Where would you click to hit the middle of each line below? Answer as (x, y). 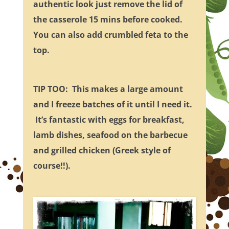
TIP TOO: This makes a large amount (108, 89)
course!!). (54, 166)
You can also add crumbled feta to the (110, 35)
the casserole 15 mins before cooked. (109, 20)
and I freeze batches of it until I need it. (112, 105)
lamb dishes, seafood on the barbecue (110, 135)
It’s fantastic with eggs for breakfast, (109, 120)
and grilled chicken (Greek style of (102, 151)
